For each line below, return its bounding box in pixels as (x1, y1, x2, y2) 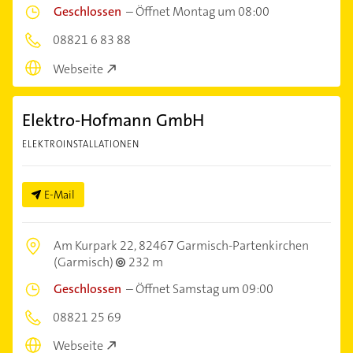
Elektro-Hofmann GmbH (22, 108, 204, 132)
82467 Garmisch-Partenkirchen (139, 236, 309, 254)
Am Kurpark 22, (54, 236, 139, 254)
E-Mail (44, 187, 75, 202)
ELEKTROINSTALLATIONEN (22, 137, 139, 150)
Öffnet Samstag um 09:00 (136, 280, 273, 297)
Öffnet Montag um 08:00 (136, 3, 269, 20)
